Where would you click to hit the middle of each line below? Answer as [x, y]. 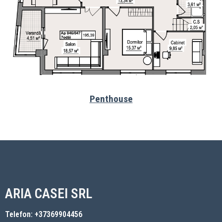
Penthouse [111, 99]
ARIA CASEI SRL [49, 194]
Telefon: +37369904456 [44, 215]
